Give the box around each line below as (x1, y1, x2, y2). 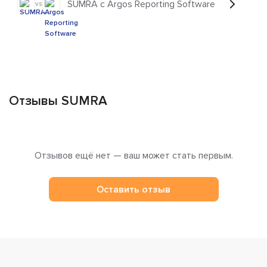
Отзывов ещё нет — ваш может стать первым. (34, 150, 233, 162)
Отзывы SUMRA (9, 93, 107, 110)
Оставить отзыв (97, 183, 170, 195)
